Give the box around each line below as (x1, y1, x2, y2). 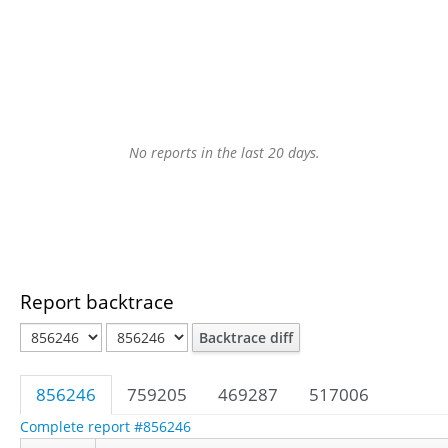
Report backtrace (20, 288, 174, 315)
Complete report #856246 (20, 417, 191, 436)
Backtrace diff (199, 328, 293, 347)
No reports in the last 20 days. (128, 143, 320, 163)
